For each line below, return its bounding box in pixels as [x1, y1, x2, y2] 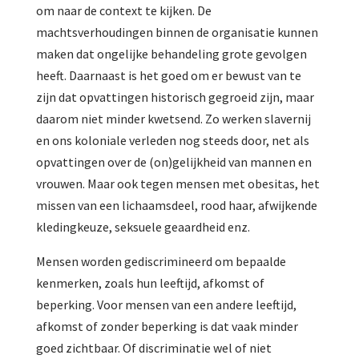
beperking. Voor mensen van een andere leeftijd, [35, 296, 296, 313]
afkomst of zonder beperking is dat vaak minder [35, 317, 298, 334]
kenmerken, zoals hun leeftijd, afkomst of [35, 274, 264, 291]
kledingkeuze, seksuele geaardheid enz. [35, 218, 250, 235]
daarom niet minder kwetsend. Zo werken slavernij [35, 110, 311, 127]
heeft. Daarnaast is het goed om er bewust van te [35, 67, 301, 83]
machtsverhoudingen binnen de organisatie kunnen [35, 23, 318, 40]
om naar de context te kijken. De [35, 2, 212, 18]
